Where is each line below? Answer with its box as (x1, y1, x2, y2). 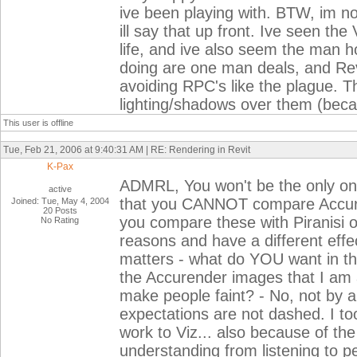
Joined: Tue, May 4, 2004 (11, 196, 109, 206)
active (49, 184, 72, 194)
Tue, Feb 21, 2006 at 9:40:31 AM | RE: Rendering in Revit (3, 144, 250, 155)
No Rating (41, 215, 80, 225)
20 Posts (43, 206, 77, 215)
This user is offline (3, 118, 73, 127)
